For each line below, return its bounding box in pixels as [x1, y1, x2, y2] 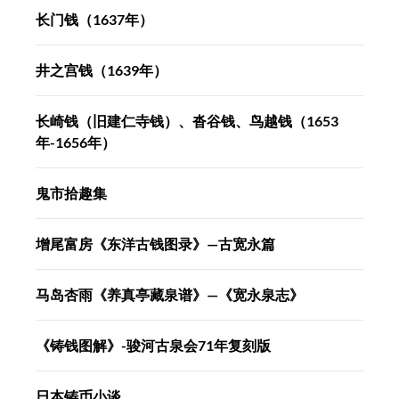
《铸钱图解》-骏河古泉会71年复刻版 [36, 337, 271, 354]
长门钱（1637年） [36, 11, 153, 28]
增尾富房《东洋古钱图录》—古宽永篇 [36, 235, 275, 253]
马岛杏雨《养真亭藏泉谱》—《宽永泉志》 [36, 286, 304, 304]
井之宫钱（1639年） [36, 61, 167, 79]
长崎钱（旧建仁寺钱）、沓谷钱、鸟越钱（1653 [36, 112, 338, 130]
